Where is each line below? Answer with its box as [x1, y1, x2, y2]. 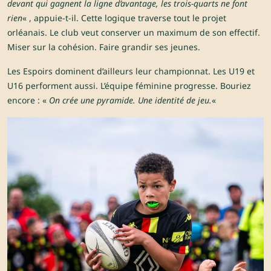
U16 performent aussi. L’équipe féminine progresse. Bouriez [7, 80, 251, 92]
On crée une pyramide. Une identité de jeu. [49, 94, 212, 106]
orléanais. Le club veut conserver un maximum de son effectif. [7, 27, 260, 39]
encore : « [7, 94, 49, 106]
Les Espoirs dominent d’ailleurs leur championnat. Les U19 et [7, 65, 255, 77]
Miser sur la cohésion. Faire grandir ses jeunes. [7, 41, 200, 53]
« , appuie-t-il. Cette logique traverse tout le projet [22, 12, 226, 24]
